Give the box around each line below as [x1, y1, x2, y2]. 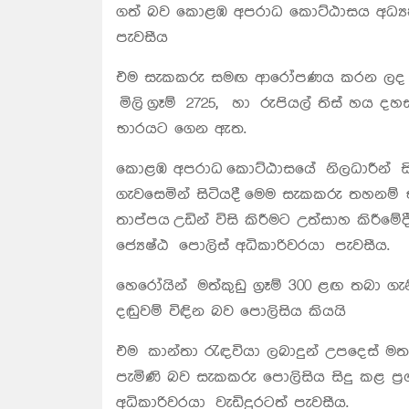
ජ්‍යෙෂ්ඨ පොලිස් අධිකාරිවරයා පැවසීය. [116, 237, 390, 254]
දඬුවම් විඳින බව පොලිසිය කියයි [116, 303, 350, 320]
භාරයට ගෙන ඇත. [116, 121, 250, 137]
